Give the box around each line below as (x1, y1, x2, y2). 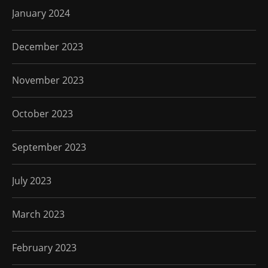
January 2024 (12, 7, 70, 20)
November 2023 (12, 74, 84, 87)
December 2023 (12, 40, 83, 54)
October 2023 (12, 107, 73, 121)
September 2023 (12, 141, 86, 154)
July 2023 (12, 174, 51, 188)
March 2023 (12, 208, 65, 221)
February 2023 (12, 241, 77, 255)
